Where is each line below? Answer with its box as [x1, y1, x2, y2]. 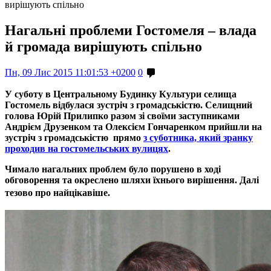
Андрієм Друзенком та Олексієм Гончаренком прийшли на [5, 121, 262, 132]
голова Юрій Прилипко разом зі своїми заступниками [5, 110, 240, 121]
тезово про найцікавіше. [5, 187, 110, 198]
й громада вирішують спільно [5, 38, 202, 54]
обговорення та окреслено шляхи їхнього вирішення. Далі [5, 174, 259, 185]
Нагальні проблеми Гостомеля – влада [5, 22, 256, 38]
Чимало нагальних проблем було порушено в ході [5, 163, 221, 174]
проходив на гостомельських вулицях [5, 143, 168, 154]
